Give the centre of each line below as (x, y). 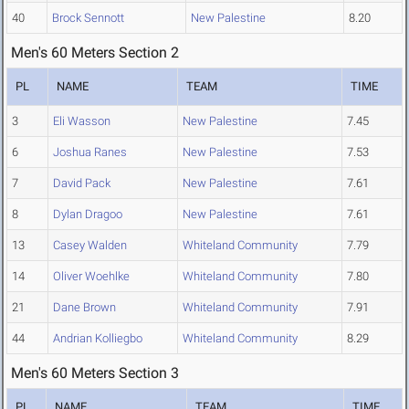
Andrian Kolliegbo (98, 339)
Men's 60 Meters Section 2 (95, 53)
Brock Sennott (88, 18)
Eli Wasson (82, 121)
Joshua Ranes (90, 152)
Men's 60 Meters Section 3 (95, 373)
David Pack (82, 184)
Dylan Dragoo (88, 215)
